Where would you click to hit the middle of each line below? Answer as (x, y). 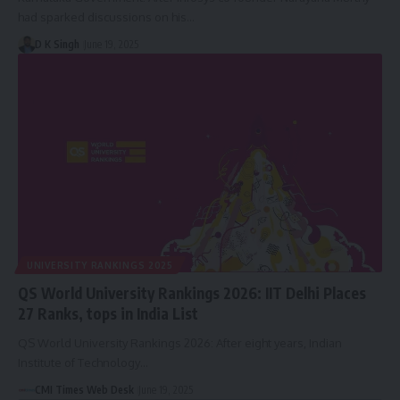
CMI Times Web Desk (84, 390)
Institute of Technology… (83, 363)
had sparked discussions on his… (106, 17)
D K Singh (57, 45)
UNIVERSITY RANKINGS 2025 (100, 266)
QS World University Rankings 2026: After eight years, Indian (180, 343)
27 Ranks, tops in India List (108, 314)
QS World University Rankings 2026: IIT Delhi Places (192, 293)
